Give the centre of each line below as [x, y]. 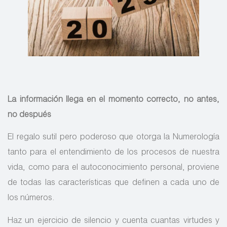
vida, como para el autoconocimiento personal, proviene [113, 168]
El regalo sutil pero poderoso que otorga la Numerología [113, 138]
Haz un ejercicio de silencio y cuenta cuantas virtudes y [113, 221]
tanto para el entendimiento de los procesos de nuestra [113, 153]
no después [29, 116]
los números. [31, 199]
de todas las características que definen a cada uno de [113, 184]
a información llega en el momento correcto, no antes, [116, 101]
